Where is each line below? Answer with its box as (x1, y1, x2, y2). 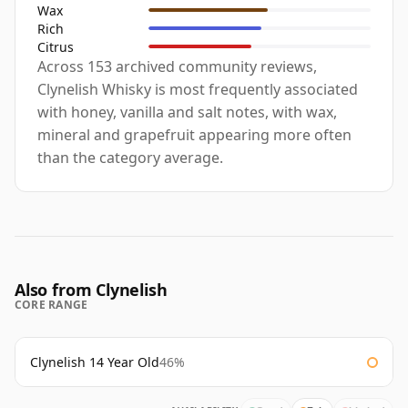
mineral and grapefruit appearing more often (37, 125, 352, 146)
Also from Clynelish (15, 279, 168, 301)
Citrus (37, 37, 74, 56)
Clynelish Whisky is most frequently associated (37, 79, 358, 100)
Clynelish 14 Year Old (30, 353, 159, 372)
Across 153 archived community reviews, (37, 56, 317, 77)
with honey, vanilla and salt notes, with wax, (37, 102, 337, 123)
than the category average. (37, 148, 223, 168)
